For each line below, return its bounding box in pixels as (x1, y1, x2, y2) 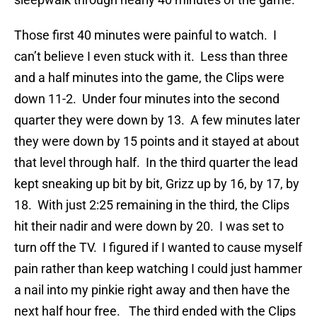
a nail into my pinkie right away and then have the (14, 282, 290, 298)
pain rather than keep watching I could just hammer (14, 261, 302, 277)
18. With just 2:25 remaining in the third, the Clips (14, 197, 289, 213)
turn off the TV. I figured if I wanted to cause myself (14, 240, 302, 255)
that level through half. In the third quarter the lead (14, 155, 298, 171)
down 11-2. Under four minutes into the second (14, 91, 279, 107)
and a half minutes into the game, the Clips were (14, 70, 284, 86)
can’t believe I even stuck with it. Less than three (14, 49, 288, 64)
